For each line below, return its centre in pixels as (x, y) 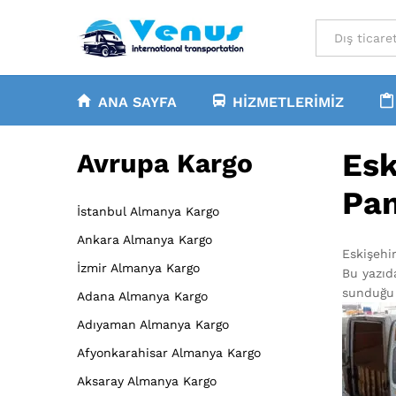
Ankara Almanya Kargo (145, 239)
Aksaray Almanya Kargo (147, 381)
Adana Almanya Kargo (142, 296)
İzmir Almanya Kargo (138, 267)
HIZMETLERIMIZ (288, 103)
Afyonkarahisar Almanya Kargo (169, 352)
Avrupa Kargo (165, 164)
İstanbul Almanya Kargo (148, 211)
